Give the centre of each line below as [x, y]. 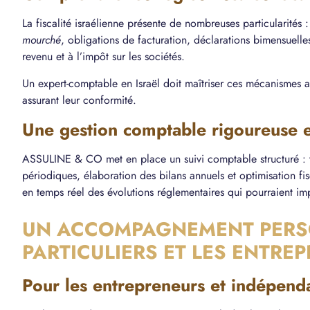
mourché [42, 40]
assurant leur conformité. [79, 100]
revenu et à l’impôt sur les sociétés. [103, 57]
